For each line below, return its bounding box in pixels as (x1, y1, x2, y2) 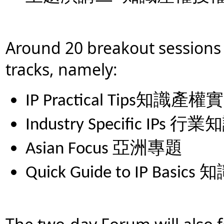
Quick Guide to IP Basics (25, 164, 199, 182)
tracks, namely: (5, 58, 117, 80)
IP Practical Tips (25, 92, 136, 110)
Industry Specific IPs (25, 116, 170, 134)
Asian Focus (25, 140, 112, 158)
